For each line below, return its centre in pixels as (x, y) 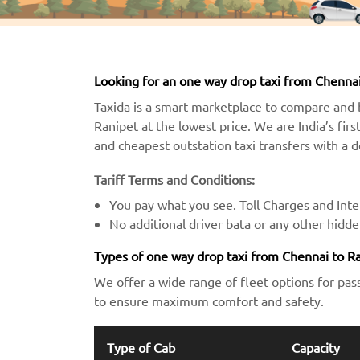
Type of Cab (141, 347)
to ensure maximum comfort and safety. (209, 301)
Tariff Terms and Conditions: (174, 180)
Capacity (316, 347)
